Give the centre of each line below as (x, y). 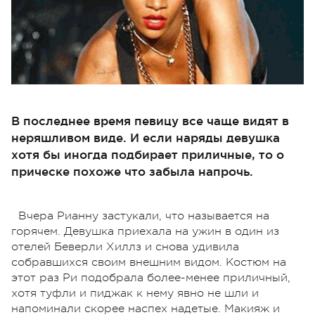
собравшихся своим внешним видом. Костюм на (149, 262)
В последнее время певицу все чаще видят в (150, 120)
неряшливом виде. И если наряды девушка (146, 137)
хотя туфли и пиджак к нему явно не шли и (135, 293)
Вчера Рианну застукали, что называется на (144, 216)
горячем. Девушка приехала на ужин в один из (145, 231)
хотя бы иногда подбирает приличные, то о (148, 154)
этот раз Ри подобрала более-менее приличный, (151, 277)
